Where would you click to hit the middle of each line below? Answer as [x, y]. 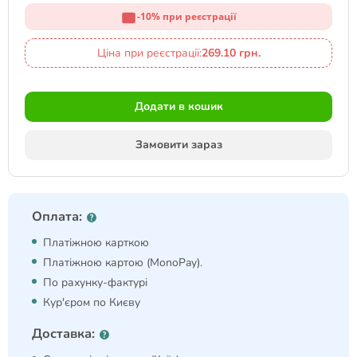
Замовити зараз [178, 145]
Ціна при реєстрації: [149, 53]
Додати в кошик [178, 106]
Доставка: [63, 333]
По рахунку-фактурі [95, 282]
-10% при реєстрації [187, 16]
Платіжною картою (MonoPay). [123, 263]
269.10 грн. [231, 53]
